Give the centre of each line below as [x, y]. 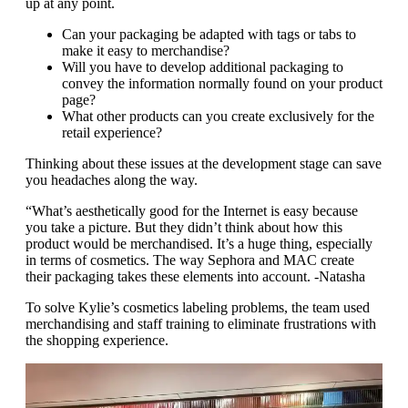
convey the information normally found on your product [222, 84]
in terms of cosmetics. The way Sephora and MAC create [190, 260]
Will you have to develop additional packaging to [203, 67]
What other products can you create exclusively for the [218, 117]
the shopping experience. [97, 341]
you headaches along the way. [112, 180]
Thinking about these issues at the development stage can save [204, 164]
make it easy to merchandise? [146, 51]
